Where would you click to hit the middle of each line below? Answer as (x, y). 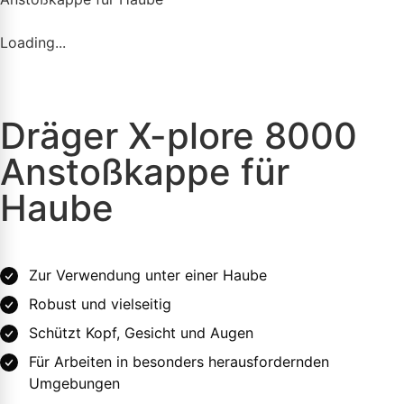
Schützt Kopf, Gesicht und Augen (141, 333)
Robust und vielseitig (100, 304)
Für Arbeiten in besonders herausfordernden (179, 362)
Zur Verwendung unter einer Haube (148, 275)
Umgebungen (74, 383)
